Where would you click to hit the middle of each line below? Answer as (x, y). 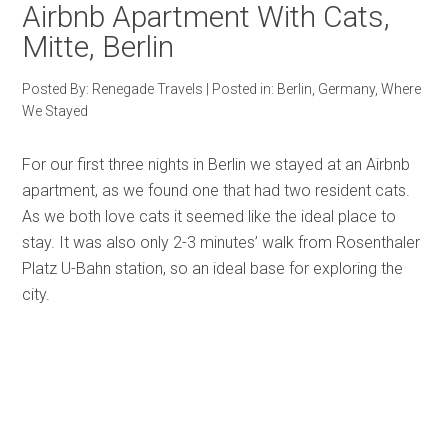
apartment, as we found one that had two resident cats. (216, 190)
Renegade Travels (148, 89)
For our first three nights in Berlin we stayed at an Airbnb (216, 164)
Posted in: (245, 89)
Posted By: (57, 89)
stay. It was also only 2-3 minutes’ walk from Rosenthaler (221, 242)
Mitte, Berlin (98, 46)
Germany (347, 89)
